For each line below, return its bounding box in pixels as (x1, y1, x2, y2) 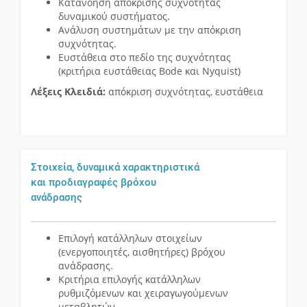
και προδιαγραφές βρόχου (31, 176, 156, 189)
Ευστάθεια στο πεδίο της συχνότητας (58, 51, 231, 64)
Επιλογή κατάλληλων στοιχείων (58, 232, 202, 245)
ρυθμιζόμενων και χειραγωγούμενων (58, 286, 228, 300)
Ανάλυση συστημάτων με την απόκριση (58, 23, 241, 37)
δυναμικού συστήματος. (58, 10, 170, 23)
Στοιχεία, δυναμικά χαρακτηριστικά (31, 161, 199, 174)
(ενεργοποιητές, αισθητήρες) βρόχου (58, 245, 225, 259)
